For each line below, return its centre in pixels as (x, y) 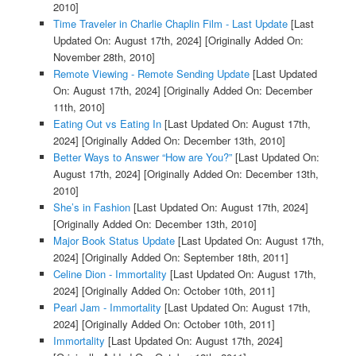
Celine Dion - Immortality (110, 274)
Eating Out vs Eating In (107, 124)
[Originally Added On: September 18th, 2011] (183, 257)
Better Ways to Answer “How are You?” (142, 157)
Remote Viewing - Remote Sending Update (151, 74)
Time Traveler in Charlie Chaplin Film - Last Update (170, 24)
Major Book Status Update (114, 241)
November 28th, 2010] (104, 57)
